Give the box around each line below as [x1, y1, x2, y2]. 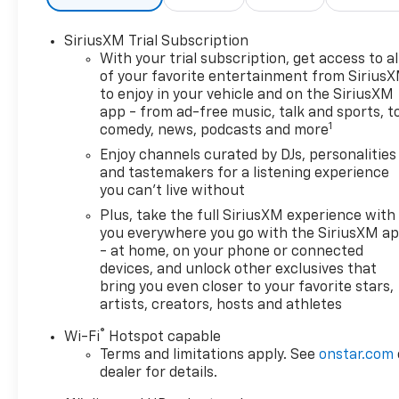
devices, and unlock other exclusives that [100, 262, 378, 277]
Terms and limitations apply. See [100, 347, 320, 362]
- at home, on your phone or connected [100, 244, 364, 259]
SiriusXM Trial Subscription [64, 34, 249, 49]
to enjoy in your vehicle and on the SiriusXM [100, 87, 395, 102]
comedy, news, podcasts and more [100, 123, 330, 138]
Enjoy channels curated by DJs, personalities [100, 148, 397, 163]
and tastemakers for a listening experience [100, 166, 390, 181]
